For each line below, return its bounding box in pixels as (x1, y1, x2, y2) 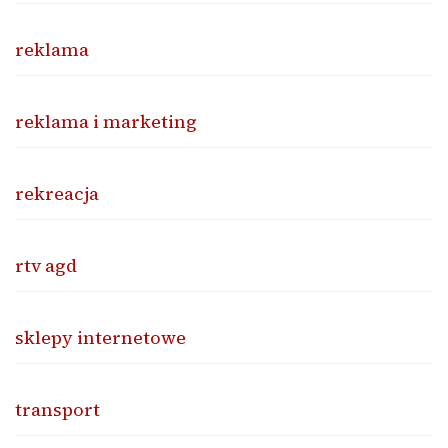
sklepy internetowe (15, 324, 186, 350)
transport (15, 396, 100, 422)
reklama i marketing (15, 108, 197, 134)
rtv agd (15, 252, 77, 278)
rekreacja (15, 180, 99, 206)
